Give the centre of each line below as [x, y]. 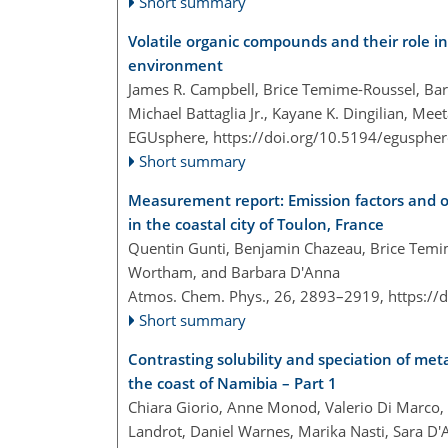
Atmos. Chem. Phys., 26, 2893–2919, [258, 296]
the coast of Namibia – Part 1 [232, 383]
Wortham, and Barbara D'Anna [234, 272]
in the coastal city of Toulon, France [256, 224]
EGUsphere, [170, 137]
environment [175, 65]
